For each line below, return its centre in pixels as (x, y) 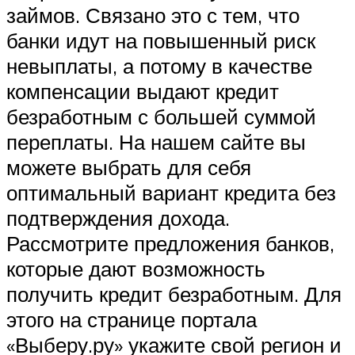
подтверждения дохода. (118, 218)
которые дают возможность (136, 269)
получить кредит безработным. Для (174, 294)
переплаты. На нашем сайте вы (156, 142)
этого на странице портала (132, 320)
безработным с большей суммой (161, 117)
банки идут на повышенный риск (161, 41)
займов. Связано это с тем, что (153, 15)
